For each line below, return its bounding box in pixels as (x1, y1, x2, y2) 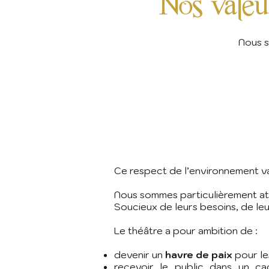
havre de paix (165, 248, 235, 261)
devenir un (114, 248, 165, 261)
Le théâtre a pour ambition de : (114, 224, 258, 237)
